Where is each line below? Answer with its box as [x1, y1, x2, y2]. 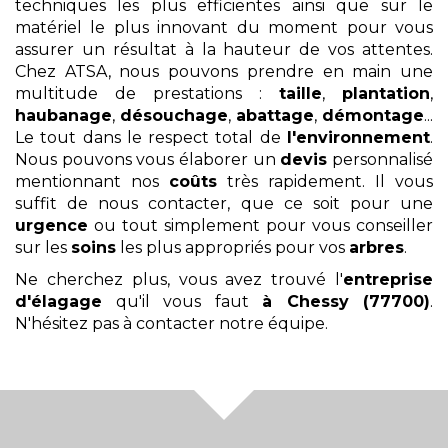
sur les [15, 238, 71, 258]
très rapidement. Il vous [217, 172, 433, 192]
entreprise [343, 270, 433, 290]
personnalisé [327, 150, 434, 170]
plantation [342, 84, 430, 104]
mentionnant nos [15, 172, 169, 192]
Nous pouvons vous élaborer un [15, 150, 281, 170]
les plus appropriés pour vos [116, 238, 349, 258]
